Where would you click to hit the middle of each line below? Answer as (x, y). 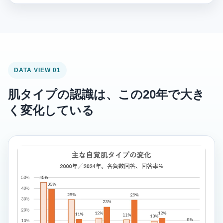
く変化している (51, 110)
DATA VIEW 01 (37, 70)
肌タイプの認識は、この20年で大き (106, 94)
